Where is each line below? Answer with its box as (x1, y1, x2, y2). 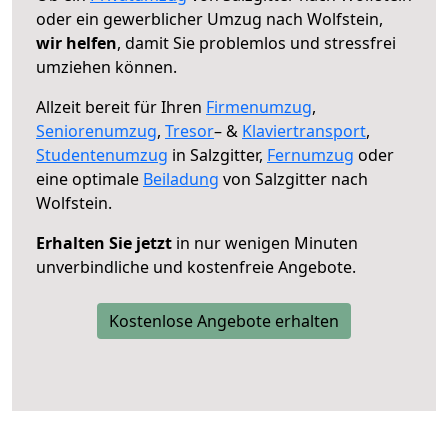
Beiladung (143, 167, 219, 190)
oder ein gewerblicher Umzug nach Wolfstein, (36, 7, 383, 30)
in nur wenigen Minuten (172, 231, 358, 254)
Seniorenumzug (36, 119, 157, 142)
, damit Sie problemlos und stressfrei (117, 31, 396, 54)
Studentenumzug (36, 143, 168, 166)
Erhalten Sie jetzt (36, 231, 172, 254)
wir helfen (36, 31, 117, 54)
